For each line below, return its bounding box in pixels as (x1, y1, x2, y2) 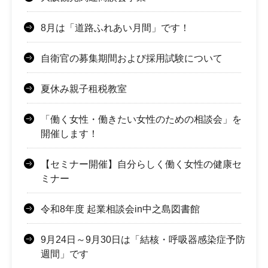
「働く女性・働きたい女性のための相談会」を (41, 114, 242, 125)
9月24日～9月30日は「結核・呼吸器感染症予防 (41, 234, 245, 245)
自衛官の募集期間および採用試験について (41, 53, 223, 64)
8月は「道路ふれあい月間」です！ (41, 23, 190, 33)
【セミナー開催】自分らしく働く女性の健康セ (41, 159, 242, 170)
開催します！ (41, 129, 98, 139)
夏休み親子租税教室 (41, 84, 127, 95)
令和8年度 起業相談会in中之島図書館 (41, 204, 200, 215)
